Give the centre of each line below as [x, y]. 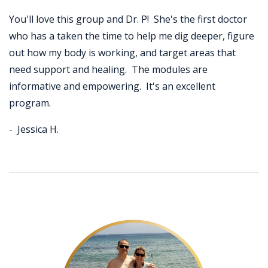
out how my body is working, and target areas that [122, 53]
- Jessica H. [34, 130]
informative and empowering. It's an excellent [112, 86]
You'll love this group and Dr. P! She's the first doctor [128, 19]
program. [30, 103]
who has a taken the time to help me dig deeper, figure [132, 36]
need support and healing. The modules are [108, 70]
